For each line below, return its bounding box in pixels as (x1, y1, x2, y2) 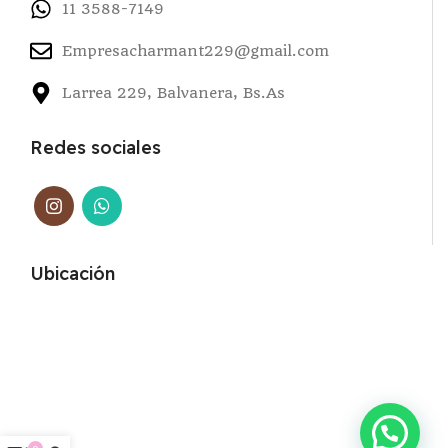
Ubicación (30, 262, 116, 286)
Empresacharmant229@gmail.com (62, 41, 330, 60)
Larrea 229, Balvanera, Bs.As (62, 84, 286, 103)
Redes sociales (30, 136, 162, 160)
